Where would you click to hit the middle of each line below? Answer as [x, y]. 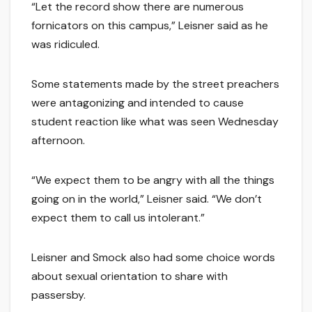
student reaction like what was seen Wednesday [155, 121]
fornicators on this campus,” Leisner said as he [150, 25]
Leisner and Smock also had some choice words [153, 257]
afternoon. [58, 140]
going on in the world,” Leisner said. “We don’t [147, 198]
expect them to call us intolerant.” [118, 217]
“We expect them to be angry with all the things [153, 180]
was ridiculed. [65, 44]
